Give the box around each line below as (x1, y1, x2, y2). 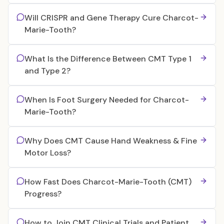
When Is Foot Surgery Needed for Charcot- (24, 94, 189, 105)
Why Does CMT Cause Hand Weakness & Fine (24, 135, 197, 146)
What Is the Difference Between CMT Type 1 (24, 53, 191, 64)
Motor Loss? (24, 147, 71, 158)
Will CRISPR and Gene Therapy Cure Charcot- (24, 12, 198, 23)
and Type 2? (24, 65, 70, 76)
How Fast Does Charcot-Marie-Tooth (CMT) (24, 176, 191, 187)
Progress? (24, 188, 61, 199)
